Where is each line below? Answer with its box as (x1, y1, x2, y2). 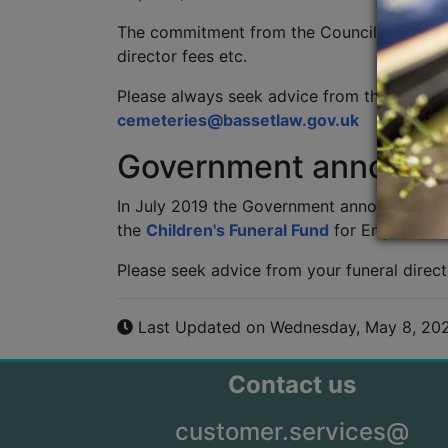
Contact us (228, 370, 356, 399)
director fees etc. (117, 46, 247, 66)
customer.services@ (175, 417, 409, 446)
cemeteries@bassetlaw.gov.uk (117, 110, 359, 130)
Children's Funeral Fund (146, 220, 329, 240)
